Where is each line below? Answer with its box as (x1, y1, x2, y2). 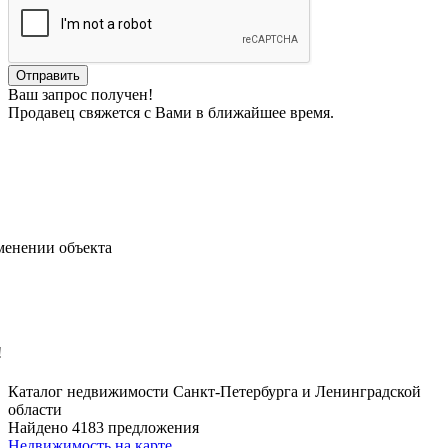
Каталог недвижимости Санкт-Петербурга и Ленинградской (8, 382, 421, 400)
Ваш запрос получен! (8, 86, 153, 104)
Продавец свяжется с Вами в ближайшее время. (8, 104, 334, 122)
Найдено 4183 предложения (8, 418, 199, 436)
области (8, 400, 62, 418)
